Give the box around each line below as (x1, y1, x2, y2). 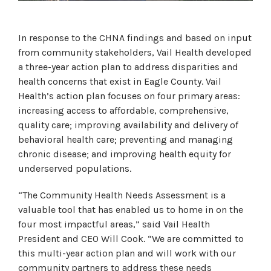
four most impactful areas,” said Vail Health (18, 218, 210, 230)
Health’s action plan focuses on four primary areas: (18, 90, 240, 102)
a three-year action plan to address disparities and (18, 60, 238, 73)
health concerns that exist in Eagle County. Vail (18, 75, 221, 87)
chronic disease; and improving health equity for (18, 148, 231, 160)
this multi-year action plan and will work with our (18, 247, 236, 259)
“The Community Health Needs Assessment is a (18, 189, 226, 201)
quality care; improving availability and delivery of (18, 119, 238, 131)
